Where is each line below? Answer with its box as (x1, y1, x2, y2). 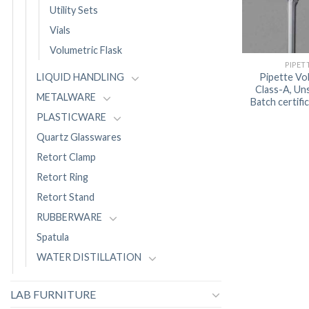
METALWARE (37, 91, 96, 103)
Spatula (37, 231, 69, 243)
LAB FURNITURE (10, 288, 96, 301)
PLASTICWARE (37, 111, 106, 123)
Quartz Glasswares (37, 131, 121, 143)
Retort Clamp (37, 151, 96, 163)
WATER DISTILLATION (37, 251, 141, 263)
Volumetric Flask (50, 44, 122, 57)
